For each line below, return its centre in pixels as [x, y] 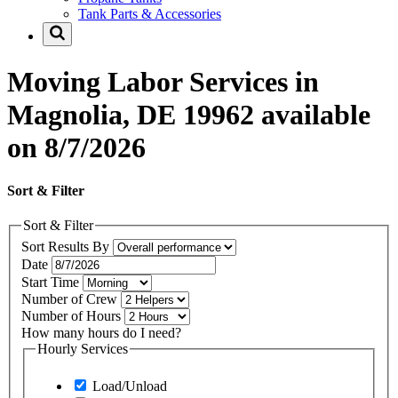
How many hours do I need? [101, 332]
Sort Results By [67, 246]
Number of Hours [73, 315]
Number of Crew [71, 298]
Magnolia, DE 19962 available [189, 114]
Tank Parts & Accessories [150, 14]
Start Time [52, 282]
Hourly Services [83, 348]
